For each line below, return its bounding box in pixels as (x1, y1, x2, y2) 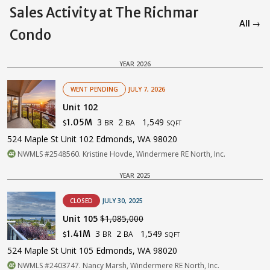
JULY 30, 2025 (102, 196, 143, 205)
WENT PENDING (71, 84, 118, 93)
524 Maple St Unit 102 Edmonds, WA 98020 (7, 133, 177, 145)
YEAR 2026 (119, 59, 151, 68)
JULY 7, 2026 (128, 84, 165, 93)
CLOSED (70, 196, 93, 205)
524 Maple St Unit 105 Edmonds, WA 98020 (7, 244, 177, 256)
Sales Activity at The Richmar (10, 4, 199, 21)
